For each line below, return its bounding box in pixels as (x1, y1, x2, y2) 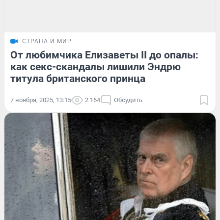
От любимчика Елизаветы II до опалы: (10, 49, 198, 61)
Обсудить (114, 96, 142, 104)
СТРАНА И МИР (22, 37, 72, 45)
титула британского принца (10, 72, 145, 84)
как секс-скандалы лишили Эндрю (10, 60, 181, 73)
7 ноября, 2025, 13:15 (10, 96, 71, 104)
